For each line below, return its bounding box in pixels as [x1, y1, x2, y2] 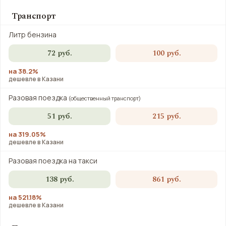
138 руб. [45, 174, 74, 185]
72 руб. [47, 47, 72, 59]
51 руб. [47, 110, 72, 122]
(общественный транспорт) [69, 94, 141, 102]
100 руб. [152, 47, 181, 59]
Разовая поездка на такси [9, 156, 97, 165]
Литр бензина [9, 30, 56, 39]
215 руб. [152, 110, 181, 122]
